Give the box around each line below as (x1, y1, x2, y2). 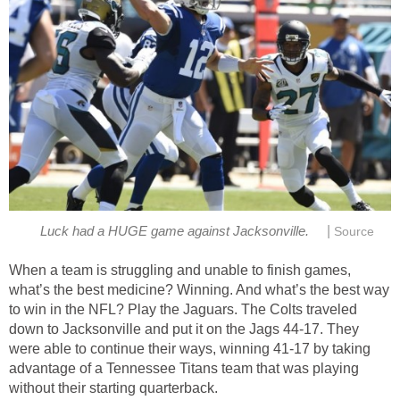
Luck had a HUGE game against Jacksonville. (40, 223, 312, 238)
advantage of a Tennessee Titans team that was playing (9, 360, 359, 376)
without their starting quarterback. (9, 379, 218, 396)
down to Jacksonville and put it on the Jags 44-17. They (9, 321, 359, 337)
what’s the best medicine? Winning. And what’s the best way (9, 281, 389, 297)
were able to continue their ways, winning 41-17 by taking (9, 340, 371, 356)
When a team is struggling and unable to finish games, (9, 262, 351, 278)
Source (334, 224, 375, 238)
